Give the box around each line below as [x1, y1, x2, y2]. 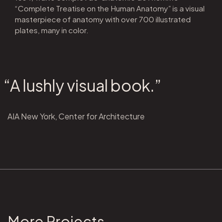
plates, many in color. [14, 25, 89, 35]
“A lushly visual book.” [20, 75, 161, 96]
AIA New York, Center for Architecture [7, 111, 145, 122]
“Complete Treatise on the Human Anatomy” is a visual [14, 3, 205, 13]
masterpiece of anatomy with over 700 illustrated [14, 14, 191, 24]
